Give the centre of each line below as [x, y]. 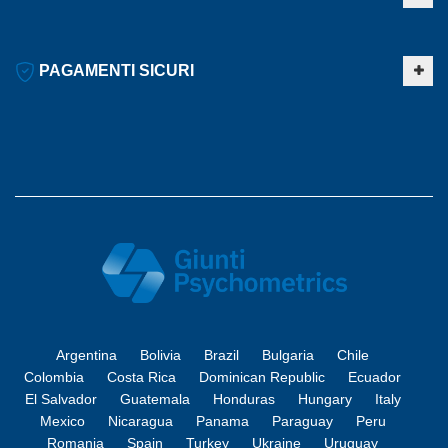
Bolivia [160, 355]
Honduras [243, 399]
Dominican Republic [262, 377]
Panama [222, 421]
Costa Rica [141, 377]
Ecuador [374, 377]
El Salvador [60, 399]
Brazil [221, 355]
